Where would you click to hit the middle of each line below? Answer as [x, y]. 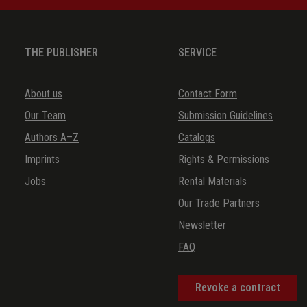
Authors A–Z [52, 138]
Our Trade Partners [219, 204]
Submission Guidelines [225, 116]
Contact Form [208, 94]
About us [44, 94]
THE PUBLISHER [61, 53]
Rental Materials [212, 182]
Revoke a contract [238, 288]
